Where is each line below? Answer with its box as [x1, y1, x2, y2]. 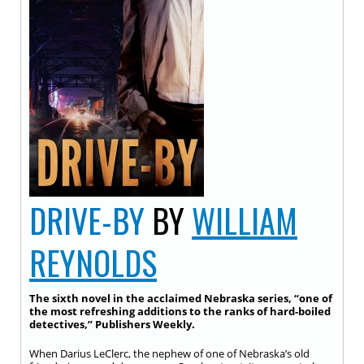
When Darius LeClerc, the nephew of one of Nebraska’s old [29, 346, 310, 361]
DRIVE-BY [29, 196, 145, 245]
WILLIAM [192, 196, 297, 245]
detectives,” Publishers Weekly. [29, 317, 195, 331]
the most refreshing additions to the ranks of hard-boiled [29, 304, 331, 318]
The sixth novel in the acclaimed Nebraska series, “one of [29, 291, 332, 305]
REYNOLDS [29, 238, 157, 287]
